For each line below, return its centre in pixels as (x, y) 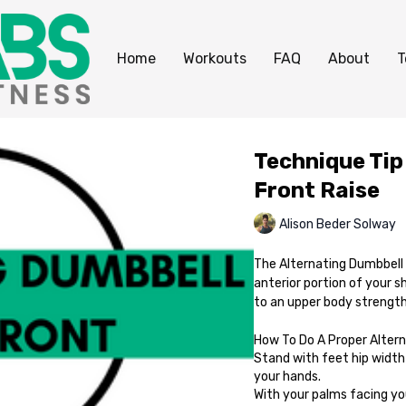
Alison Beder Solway (337, 224)
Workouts (215, 58)
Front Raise (316, 190)
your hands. (287, 377)
